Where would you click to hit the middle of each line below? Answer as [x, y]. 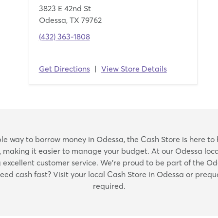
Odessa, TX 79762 [70, 20]
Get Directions [64, 69]
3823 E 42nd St [65, 8]
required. [109, 186]
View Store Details [134, 69]
